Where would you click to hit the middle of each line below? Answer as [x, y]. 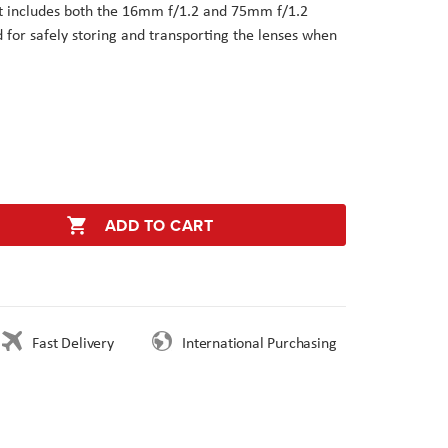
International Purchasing [268, 343]
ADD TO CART [159, 226]
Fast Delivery [73, 343]
